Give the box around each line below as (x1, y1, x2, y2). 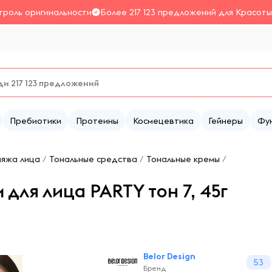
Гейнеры (208, 115, 243, 126)
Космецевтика (133, 115, 194, 126)
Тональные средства (49, 154, 137, 165)
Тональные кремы (146, 154, 220, 165)
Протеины (76, 115, 118, 126)
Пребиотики (10, 115, 61, 126)
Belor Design (143, 251, 195, 262)
